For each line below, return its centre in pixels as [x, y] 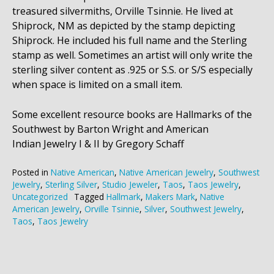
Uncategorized [40, 196]
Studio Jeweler [130, 184]
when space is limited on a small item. [98, 84]
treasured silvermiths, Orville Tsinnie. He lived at [123, 11]
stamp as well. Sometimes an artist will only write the [132, 55]
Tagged [90, 196]
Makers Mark [170, 196]
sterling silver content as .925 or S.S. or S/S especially [132, 69]
